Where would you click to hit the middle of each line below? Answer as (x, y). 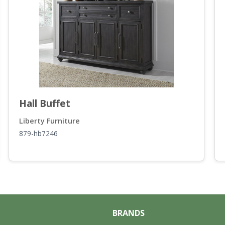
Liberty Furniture (49, 121)
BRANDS (129, 213)
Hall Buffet (45, 103)
